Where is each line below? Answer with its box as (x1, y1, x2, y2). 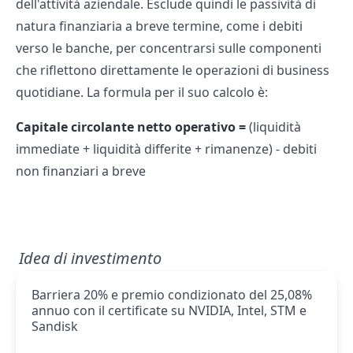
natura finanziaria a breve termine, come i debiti (16, 17, 303, 35)
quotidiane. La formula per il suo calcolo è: (16, 84, 268, 102)
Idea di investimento (19, 247, 162, 269)
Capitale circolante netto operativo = (16, 118, 246, 136)
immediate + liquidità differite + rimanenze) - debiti (16, 140, 317, 158)
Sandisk (32, 318, 78, 336)
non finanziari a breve (16, 162, 146, 180)
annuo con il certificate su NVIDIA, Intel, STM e (32, 302, 307, 320)
